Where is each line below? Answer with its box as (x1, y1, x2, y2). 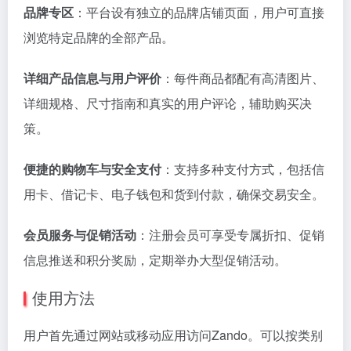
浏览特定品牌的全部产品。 (24, 28, 174, 46)
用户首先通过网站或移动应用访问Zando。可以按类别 (24, 326, 323, 344)
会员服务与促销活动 (24, 226, 136, 244)
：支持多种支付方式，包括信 (161, 160, 324, 178)
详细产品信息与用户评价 (24, 69, 161, 87)
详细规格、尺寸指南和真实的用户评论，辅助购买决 (24, 94, 312, 112)
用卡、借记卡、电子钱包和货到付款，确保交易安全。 (24, 185, 324, 203)
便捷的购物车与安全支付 (24, 160, 161, 178)
